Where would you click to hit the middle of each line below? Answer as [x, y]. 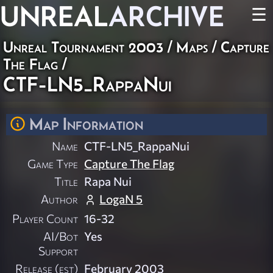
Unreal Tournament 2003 [83, 47]
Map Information [86, 124]
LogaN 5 [121, 199]
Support [58, 251]
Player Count [45, 218]
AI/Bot [61, 236]
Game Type [53, 164]
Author [60, 199]
